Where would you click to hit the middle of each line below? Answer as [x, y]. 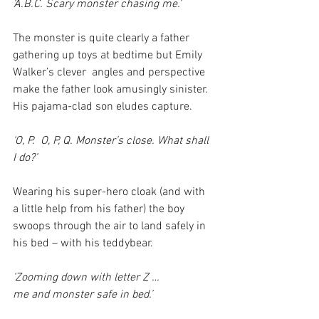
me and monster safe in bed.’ [83, 294]
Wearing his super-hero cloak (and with [110, 192]
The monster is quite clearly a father [103, 38]
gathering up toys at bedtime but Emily [109, 55]
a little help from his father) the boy [100, 209]
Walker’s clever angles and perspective [110, 72]
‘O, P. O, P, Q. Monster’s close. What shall [112, 141]
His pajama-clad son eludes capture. [103, 106]
